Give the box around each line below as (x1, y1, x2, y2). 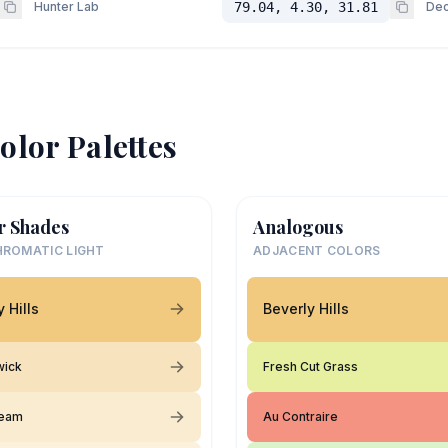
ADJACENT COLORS (253, 242, 381, 258)
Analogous (253, 214, 343, 239)
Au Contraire (263, 408, 338, 424)
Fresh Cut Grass (263, 358, 358, 374)
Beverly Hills (263, 300, 349, 317)
